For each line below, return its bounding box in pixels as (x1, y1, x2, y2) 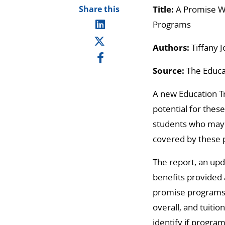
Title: (153, 4, 174, 15)
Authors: (153, 42, 189, 53)
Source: (153, 65, 184, 76)
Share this (78, 4, 120, 15)
